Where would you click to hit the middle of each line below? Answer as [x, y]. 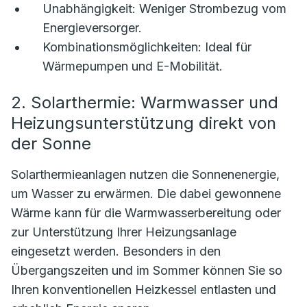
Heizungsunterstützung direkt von [144, 123]
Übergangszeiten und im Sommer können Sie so [147, 271]
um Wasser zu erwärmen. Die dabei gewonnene [146, 194]
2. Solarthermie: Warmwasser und [145, 103]
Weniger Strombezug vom [211, 9]
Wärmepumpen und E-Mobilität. [133, 66]
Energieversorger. [92, 28]
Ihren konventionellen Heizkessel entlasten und [144, 290]
